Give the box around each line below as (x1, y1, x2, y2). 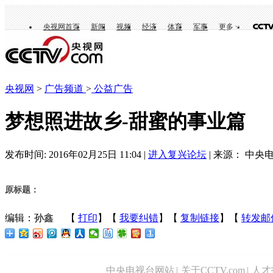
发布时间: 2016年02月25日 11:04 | (5, 149, 148, 160)
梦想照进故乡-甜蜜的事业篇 (5, 110, 246, 133)
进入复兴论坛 (148, 149, 207, 160)
